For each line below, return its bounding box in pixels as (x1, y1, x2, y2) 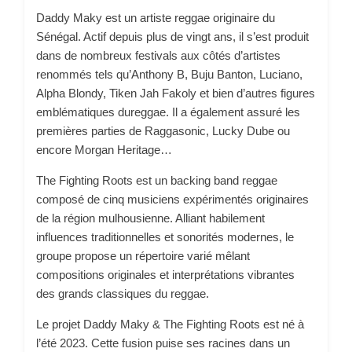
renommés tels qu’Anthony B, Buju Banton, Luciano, (36, 67, 302, 81)
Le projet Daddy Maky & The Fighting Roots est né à (36, 317, 304, 331)
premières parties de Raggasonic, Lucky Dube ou (36, 123, 290, 137)
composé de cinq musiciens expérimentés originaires (36, 192, 309, 206)
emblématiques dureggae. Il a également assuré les (36, 104, 300, 119)
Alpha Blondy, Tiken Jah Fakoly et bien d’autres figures (36, 86, 315, 100)
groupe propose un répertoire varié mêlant (36, 248, 250, 262)
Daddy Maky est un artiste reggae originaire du (36, 10, 275, 24)
